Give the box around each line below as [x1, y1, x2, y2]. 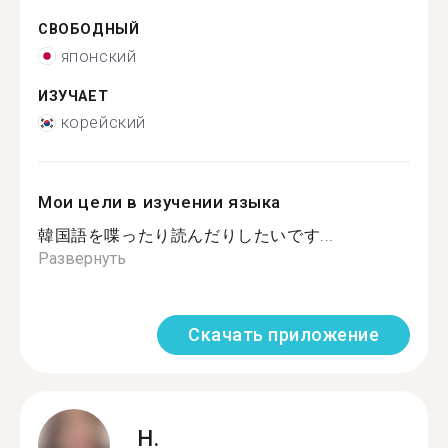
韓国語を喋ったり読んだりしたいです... [38, 226, 334, 245]
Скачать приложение [188, 324, 379, 345]
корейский [60, 113, 146, 132]
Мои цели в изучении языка [38, 192, 281, 212]
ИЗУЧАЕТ [38, 87, 109, 105]
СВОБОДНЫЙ [38, 21, 140, 38]
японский [60, 46, 137, 66]
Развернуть [38, 249, 126, 268]
